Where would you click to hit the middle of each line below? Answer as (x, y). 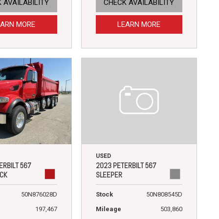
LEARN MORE (139, 25)
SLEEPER (109, 175)
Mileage (108, 209)
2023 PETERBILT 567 (126, 166)
